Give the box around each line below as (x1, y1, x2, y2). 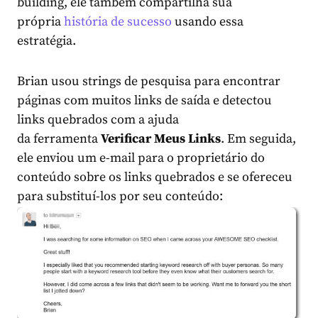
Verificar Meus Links (101, 131, 221, 148)
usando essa (175, 13, 243, 31)
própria (17, 13, 64, 31)
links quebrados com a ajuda (17, 111, 179, 128)
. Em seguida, (221, 131, 296, 148)
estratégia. (17, 33, 76, 50)
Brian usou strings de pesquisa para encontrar (17, 73, 280, 90)
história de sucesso (64, 13, 172, 31)
